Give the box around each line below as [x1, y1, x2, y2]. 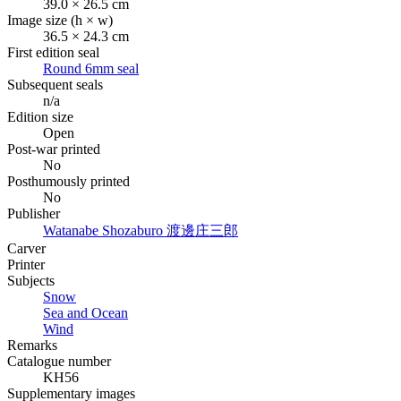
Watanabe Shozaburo [43, 222, 166, 238]
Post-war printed [7, 141, 100, 157]
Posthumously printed [7, 173, 130, 189]
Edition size [7, 108, 73, 124]
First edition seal [7, 44, 99, 60]
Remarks [7, 337, 57, 353]
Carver [7, 240, 46, 256]
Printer [7, 256, 45, 272]
